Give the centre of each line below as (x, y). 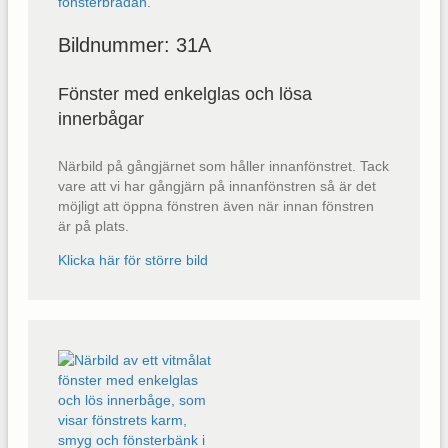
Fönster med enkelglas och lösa (185, 93)
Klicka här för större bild (133, 259)
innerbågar (101, 118)
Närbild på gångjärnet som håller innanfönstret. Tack (223, 165)
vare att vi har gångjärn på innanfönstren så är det (217, 185)
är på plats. (93, 225)
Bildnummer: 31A (134, 44)
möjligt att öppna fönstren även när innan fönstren (216, 205)
